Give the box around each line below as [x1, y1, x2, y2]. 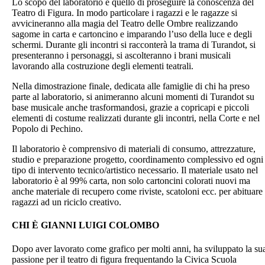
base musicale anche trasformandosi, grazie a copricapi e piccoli [12, 102, 249, 113]
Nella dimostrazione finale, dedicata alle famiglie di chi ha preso [12, 81, 250, 92]
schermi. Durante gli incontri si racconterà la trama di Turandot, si [12, 40, 256, 50]
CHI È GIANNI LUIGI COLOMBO [12, 220, 159, 231]
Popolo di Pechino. [12, 124, 83, 134]
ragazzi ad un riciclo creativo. [12, 197, 121, 208]
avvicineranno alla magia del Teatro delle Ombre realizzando [12, 18, 238, 29]
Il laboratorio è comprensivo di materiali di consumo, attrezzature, [12, 144, 256, 154]
